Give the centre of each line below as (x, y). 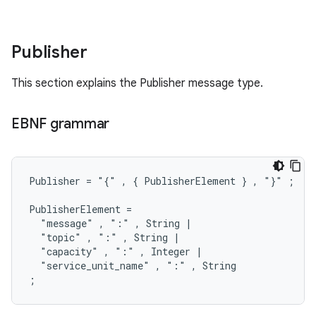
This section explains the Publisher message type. (137, 83)
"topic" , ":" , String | (104, 237)
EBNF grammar (60, 123)
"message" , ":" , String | (110, 223)
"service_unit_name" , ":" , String (133, 265)
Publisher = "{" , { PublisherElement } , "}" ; (162, 181)
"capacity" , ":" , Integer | (116, 251)
